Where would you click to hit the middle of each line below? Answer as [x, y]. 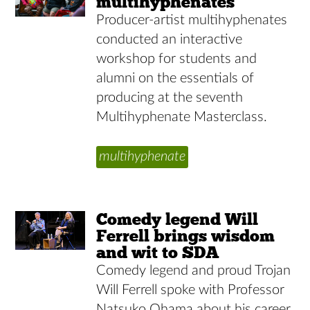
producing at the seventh [170, 97]
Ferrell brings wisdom [186, 235]
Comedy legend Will [177, 219]
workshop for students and [177, 58]
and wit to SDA [158, 252]
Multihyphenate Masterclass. [182, 117]
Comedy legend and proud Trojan [194, 270]
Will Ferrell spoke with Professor [191, 290]
